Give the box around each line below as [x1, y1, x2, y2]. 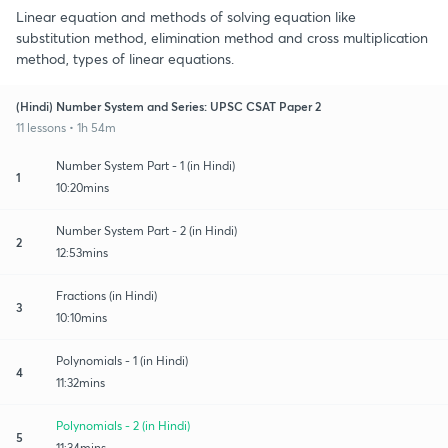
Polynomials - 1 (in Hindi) [56, 352, 188, 368]
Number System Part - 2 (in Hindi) [56, 222, 237, 238]
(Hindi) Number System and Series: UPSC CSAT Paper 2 [16, 97, 321, 114]
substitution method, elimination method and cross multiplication [16, 27, 428, 47]
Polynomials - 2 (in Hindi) [56, 417, 190, 433]
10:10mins [56, 309, 107, 325]
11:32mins [56, 374, 105, 390]
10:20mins [56, 179, 109, 195]
